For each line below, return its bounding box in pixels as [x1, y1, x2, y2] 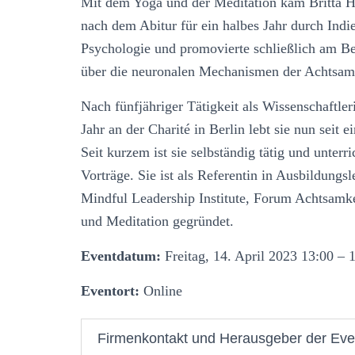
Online [139, 282, 182, 299]
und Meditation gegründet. [81, 212, 234, 229]
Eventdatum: [81, 247, 161, 264]
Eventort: [81, 282, 139, 299]
